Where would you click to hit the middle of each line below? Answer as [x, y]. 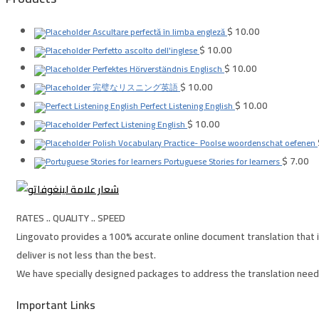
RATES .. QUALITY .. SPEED [71, 218]
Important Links [56, 305]
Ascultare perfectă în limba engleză [159, 32]
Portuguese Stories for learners [222, 162]
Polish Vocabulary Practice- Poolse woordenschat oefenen [204, 143]
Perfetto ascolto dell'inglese [145, 51]
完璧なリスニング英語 [135, 88]
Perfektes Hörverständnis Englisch [157, 69]
